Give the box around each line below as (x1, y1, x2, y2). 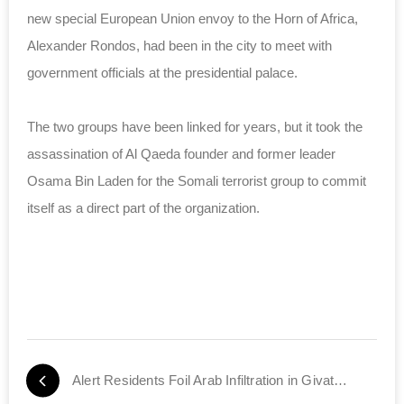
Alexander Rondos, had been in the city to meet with (27, 37, 332, 53)
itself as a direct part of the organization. (27, 199, 260, 216)
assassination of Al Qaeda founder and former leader (27, 145, 335, 161)
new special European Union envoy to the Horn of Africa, (27, 10, 358, 26)
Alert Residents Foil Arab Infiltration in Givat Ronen (334, 372, 348, 388)
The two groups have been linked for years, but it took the (27, 118, 363, 134)
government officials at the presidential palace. (27, 64, 298, 80)
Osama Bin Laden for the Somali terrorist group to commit (27, 172, 366, 188)
